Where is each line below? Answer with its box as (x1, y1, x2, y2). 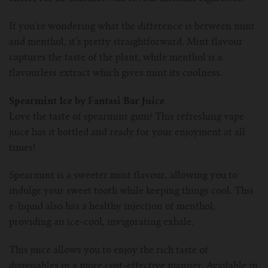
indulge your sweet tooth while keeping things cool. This (9, 187, 254, 197)
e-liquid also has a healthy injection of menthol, (9, 202, 215, 212)
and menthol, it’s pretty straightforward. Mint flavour (9, 37, 243, 47)
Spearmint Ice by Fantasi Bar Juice (9, 96, 165, 106)
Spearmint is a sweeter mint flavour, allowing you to (9, 171, 237, 181)
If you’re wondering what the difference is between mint (9, 22, 255, 32)
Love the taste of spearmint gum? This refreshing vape (9, 112, 244, 122)
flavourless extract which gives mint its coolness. (9, 68, 225, 78)
